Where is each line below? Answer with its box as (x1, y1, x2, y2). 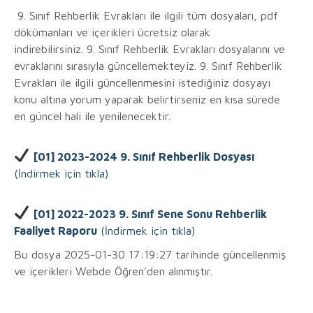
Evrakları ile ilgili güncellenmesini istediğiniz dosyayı (14, 76, 270, 89)
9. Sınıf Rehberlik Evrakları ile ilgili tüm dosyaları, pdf (14, 9, 278, 22)
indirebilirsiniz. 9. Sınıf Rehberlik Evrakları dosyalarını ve (14, 43, 285, 56)
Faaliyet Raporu (14, 224, 97, 238)
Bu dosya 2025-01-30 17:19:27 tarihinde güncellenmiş (14, 248, 286, 261)
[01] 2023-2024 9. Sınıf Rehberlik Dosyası (33, 150, 254, 163)
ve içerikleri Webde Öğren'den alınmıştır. (14, 265, 212, 278)
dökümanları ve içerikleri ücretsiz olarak (14, 26, 210, 39)
